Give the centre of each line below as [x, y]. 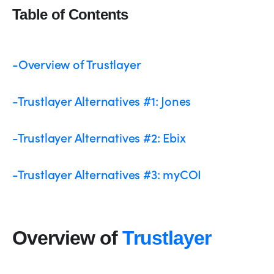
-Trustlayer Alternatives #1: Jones [102, 101]
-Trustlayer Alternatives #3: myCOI [107, 174]
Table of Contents [70, 15]
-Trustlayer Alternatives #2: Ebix [99, 137]
